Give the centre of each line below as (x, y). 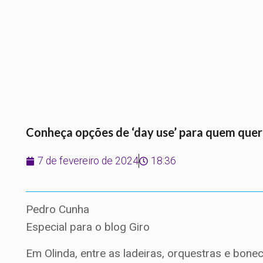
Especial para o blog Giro (90, 227)
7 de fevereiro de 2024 (88, 161)
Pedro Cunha (58, 210)
